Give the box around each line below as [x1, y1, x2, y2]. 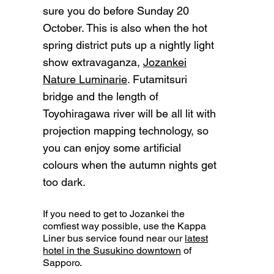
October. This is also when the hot [43, 21, 208, 35]
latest [185, 232, 209, 245]
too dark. [43, 176, 86, 189]
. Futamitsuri [127, 73, 188, 86]
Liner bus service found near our [43, 232, 185, 245]
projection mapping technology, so [43, 124, 209, 138]
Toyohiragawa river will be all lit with [43, 107, 217, 120]
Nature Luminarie [43, 73, 128, 86]
